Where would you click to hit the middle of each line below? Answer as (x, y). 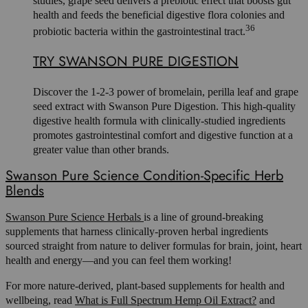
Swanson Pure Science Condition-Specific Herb (144, 175)
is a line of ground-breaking (203, 217)
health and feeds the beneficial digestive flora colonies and (159, 14)
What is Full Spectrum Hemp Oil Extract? (166, 300)
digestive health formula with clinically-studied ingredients (159, 121)
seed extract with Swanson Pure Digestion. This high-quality (164, 107)
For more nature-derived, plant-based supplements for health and (145, 286)
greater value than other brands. (101, 150)
